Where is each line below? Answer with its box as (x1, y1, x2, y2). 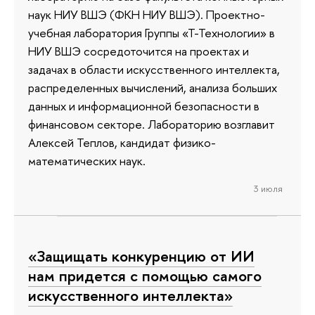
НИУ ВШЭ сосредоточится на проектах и (28, 42, 249, 59)
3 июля (253, 182, 283, 195)
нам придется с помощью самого (28, 264, 262, 286)
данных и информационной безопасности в (28, 97, 259, 114)
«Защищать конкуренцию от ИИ (28, 245, 255, 266)
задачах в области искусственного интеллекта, (28, 60, 280, 77)
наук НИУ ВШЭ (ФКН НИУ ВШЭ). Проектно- (28, 6, 265, 22)
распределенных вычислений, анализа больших (28, 79, 277, 96)
